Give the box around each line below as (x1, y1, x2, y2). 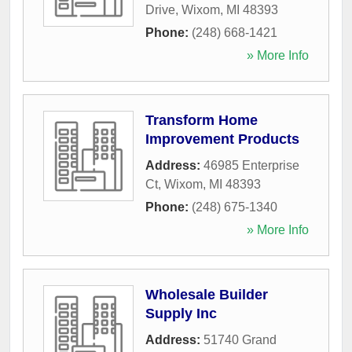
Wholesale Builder (145, 286, 268, 302)
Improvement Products (145, 130, 299, 147)
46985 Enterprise (203, 158, 299, 172)
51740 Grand (203, 332, 277, 346)
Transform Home (145, 112, 258, 128)
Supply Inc (145, 305, 217, 321)
